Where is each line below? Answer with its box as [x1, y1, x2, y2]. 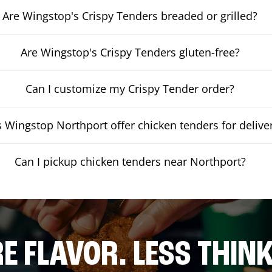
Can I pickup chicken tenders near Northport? [14, 154, 246, 169]
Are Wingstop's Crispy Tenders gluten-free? [20, 44, 240, 59]
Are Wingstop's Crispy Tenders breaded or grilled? [2, 8, 258, 23]
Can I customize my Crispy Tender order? [25, 81, 235, 96]
